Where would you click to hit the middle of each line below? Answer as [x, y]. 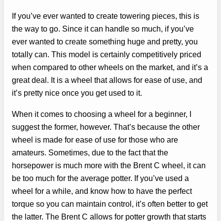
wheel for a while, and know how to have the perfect [102, 191]
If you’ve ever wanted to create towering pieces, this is [106, 16]
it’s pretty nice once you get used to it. [77, 93]
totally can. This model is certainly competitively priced [107, 55]
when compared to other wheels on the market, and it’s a [110, 67]
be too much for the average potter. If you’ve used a [100, 178]
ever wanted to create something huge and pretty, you [105, 42]
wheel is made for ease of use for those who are [95, 139]
